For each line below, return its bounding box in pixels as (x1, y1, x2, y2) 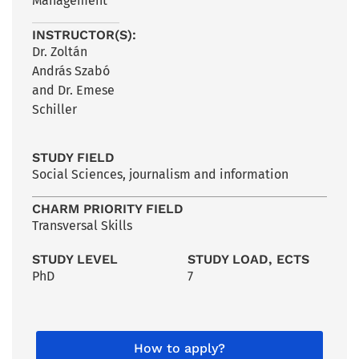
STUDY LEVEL (32, 251, 118, 267)
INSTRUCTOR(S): (32, 26, 136, 42)
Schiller (32, 101, 77, 117)
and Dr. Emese (32, 82, 115, 98)
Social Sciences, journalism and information (32, 166, 288, 182)
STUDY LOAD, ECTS (188, 251, 309, 267)
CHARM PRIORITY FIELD (32, 200, 184, 216)
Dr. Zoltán (32, 43, 87, 59)
